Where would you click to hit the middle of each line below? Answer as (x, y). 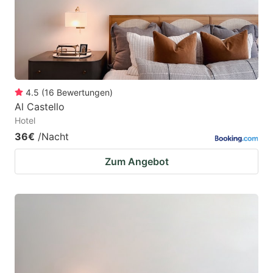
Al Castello (40, 107)
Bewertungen (83, 93)
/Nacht (53, 137)
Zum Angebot (136, 162)
